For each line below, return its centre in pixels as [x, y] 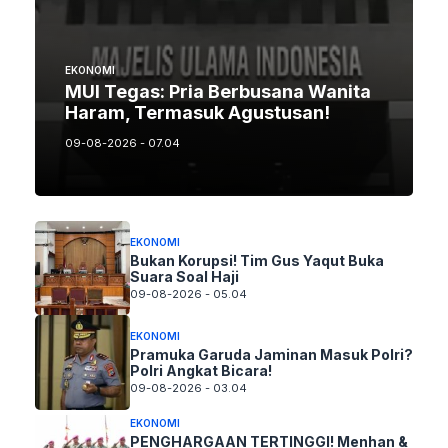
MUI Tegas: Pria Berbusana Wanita [218, 91]
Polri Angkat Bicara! [200, 371]
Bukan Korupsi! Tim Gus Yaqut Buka [256, 260]
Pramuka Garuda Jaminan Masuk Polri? [271, 355]
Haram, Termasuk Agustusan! [197, 112]
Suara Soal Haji [184, 276]
